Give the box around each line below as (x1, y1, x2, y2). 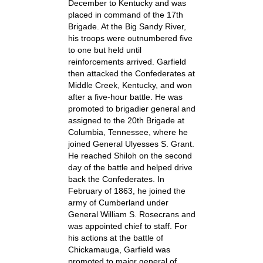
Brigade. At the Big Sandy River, (68, 22, 186, 31)
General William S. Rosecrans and (68, 210, 195, 219)
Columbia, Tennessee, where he (68, 127, 188, 137)
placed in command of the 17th (68, 10, 183, 19)
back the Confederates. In (68, 174, 164, 184)
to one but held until (68, 45, 141, 55)
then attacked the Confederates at (68, 69, 195, 78)
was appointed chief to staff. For (68, 221, 187, 231)
